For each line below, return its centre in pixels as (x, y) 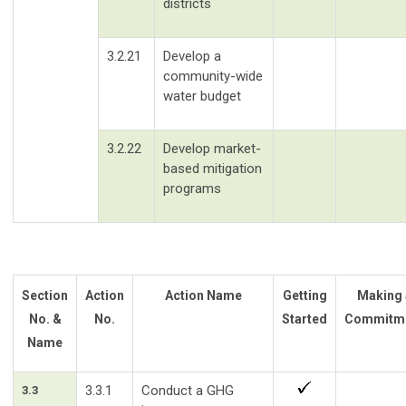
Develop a (192, 56)
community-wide (213, 76)
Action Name (203, 295)
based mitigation (213, 168)
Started (304, 319)
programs (192, 188)
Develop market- (212, 148)
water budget (202, 96)
